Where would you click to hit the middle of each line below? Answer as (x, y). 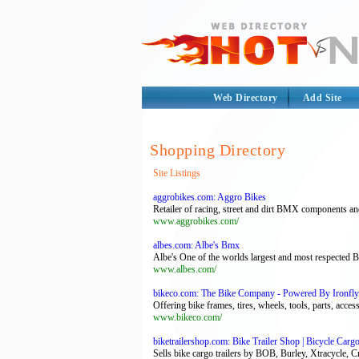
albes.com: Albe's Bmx (196, 245)
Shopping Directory (218, 150)
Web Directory (246, 98)
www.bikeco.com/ (188, 317)
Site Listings (177, 173)
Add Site (322, 98)
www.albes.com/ (185, 269)
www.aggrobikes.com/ (196, 221)
